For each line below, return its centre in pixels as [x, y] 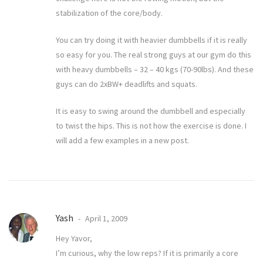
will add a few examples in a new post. [122, 141]
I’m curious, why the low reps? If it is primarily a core [147, 253]
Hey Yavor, [74, 239]
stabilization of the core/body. [109, 13]
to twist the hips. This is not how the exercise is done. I [151, 126]
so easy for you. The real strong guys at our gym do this [154, 55]
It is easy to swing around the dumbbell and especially [151, 111]
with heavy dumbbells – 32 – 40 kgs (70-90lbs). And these [155, 70]
